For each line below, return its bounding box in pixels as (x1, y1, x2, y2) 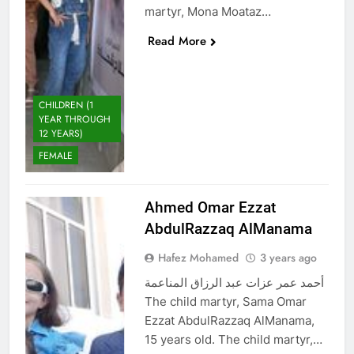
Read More (147, 32, 206, 50)
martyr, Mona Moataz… (144, 3, 271, 19)
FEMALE (39, 148, 73, 163)
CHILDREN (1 (39, 97, 93, 112)
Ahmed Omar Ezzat (144, 198, 276, 217)
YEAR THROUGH (39, 111, 111, 126)
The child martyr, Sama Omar (144, 293, 307, 309)
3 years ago (259, 249, 317, 265)
